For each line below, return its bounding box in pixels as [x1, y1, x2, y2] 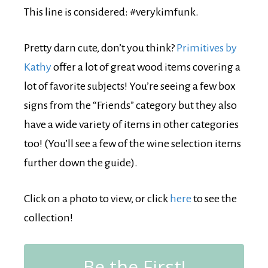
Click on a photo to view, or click [24, 192, 170, 205]
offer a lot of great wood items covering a [51, 60, 240, 73]
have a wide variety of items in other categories [24, 118, 239, 130]
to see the [191, 192, 237, 205]
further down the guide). [24, 156, 139, 169]
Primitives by [176, 41, 237, 54]
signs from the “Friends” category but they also [24, 99, 237, 111]
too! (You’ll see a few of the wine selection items [24, 137, 241, 150]
